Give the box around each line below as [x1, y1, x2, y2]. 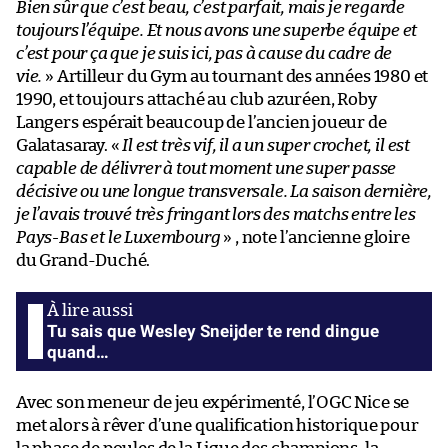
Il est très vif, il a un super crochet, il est [122, 137, 411, 155]
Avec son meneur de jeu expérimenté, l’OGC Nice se [16, 394, 410, 412]
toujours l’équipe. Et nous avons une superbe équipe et [16, 22, 418, 40]
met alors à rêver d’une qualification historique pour [16, 417, 419, 435]
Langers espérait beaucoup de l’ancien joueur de [16, 114, 387, 132]
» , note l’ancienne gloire [220, 229, 410, 247]
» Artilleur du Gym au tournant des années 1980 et [42, 68, 429, 86]
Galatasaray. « [16, 137, 123, 155]
